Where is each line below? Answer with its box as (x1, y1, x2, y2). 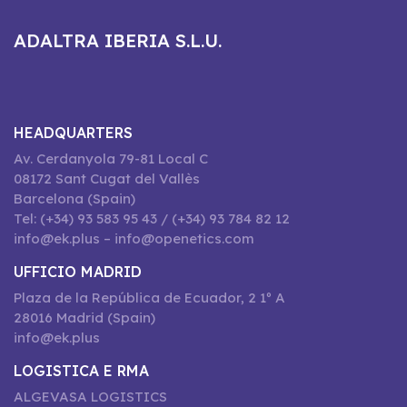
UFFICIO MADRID (14, 262, 142, 281)
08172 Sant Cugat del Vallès (14, 169, 200, 187)
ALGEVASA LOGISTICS (14, 387, 167, 405)
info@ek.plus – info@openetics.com (14, 229, 254, 247)
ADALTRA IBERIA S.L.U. (14, 28, 222, 52)
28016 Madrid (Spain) (14, 308, 155, 326)
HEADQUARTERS (14, 123, 133, 142)
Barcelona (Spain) (14, 189, 135, 207)
